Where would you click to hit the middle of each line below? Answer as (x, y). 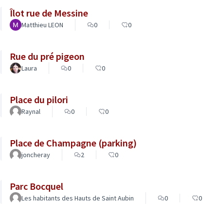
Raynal (31, 111)
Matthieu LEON (42, 25)
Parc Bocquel (36, 186)
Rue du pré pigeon (47, 56)
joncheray (36, 155)
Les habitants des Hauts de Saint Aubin (78, 198)
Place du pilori (39, 100)
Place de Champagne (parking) (73, 143)
